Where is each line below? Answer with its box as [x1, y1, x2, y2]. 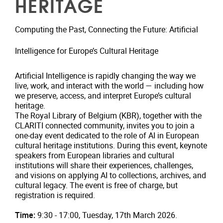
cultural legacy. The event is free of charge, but [15, 180, 178, 190]
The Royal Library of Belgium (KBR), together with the [15, 111, 202, 120]
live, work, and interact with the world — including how [15, 81, 204, 91]
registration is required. [15, 190, 95, 200]
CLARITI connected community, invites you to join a [15, 120, 195, 130]
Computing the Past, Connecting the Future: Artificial [15, 24, 198, 34]
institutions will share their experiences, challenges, [15, 160, 193, 170]
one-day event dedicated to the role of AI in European [15, 130, 199, 140]
